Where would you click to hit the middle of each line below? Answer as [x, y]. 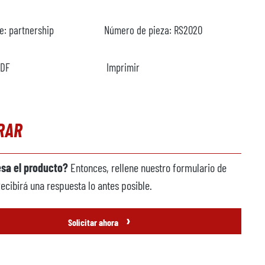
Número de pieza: [139, 30]
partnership [31, 30]
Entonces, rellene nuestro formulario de [147, 167]
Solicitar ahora [94, 222]
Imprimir [123, 67]
